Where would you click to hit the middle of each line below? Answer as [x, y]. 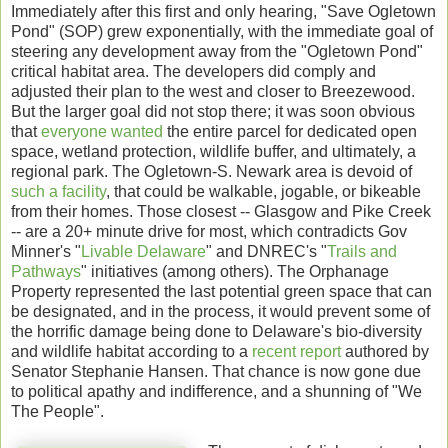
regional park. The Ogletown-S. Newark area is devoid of [211, 171]
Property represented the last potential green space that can [221, 291]
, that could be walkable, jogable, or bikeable [263, 191]
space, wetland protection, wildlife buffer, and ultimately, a [213, 151]
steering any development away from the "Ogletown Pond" [217, 51]
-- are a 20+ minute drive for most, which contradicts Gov [209, 231]
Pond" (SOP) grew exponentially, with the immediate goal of [222, 31]
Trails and [362, 251]
